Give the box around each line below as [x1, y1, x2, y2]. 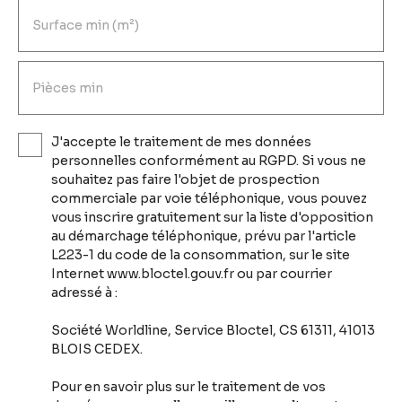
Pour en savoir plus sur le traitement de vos [51, 379, 326, 396]
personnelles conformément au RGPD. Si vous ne [51, 153, 366, 170]
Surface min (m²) [32, 17, 139, 34]
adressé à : [51, 284, 118, 301]
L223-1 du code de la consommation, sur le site [51, 247, 350, 264]
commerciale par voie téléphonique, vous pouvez [51, 190, 367, 207]
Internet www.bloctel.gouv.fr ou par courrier [51, 266, 332, 283]
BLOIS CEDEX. [51, 341, 143, 358]
